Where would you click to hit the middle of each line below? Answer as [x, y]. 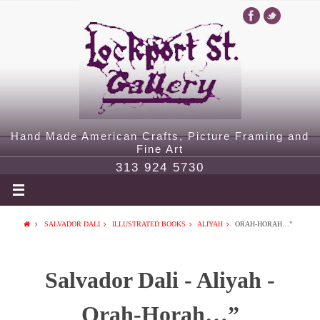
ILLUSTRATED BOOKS [149, 224]
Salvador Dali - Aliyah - [160, 280]
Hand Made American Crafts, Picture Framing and [160, 136]
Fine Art [160, 149]
